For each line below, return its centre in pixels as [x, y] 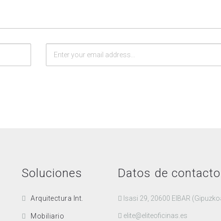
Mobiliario [47, 216]
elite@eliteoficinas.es [155, 216]
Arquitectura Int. [57, 198]
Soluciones [52, 173]
